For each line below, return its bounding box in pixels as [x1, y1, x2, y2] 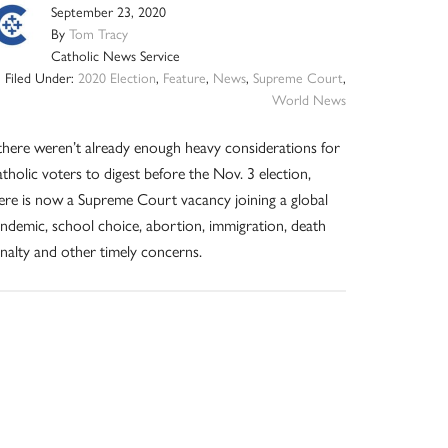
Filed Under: [4, 67, 78, 88]
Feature [162, 67, 206, 88]
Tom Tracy [69, 23, 129, 44]
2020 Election [77, 67, 156, 88]
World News [271, 89, 346, 110]
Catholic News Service [51, 45, 181, 66]
